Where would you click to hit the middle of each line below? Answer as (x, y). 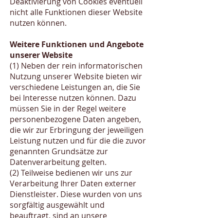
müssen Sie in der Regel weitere (68, 109)
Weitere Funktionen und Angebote (77, 44)
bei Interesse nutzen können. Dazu (73, 98)
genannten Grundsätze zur (59, 151)
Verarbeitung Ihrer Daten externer (73, 183)
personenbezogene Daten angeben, (75, 119)
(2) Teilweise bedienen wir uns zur (71, 173)
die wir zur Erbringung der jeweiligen (77, 130)
